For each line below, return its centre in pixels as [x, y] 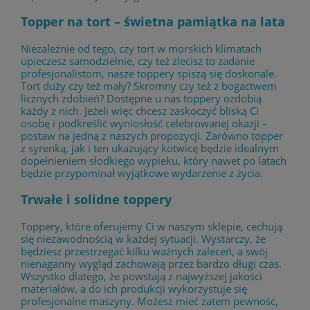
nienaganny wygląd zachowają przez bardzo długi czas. [151, 263]
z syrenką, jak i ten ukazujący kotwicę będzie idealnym [150, 148]
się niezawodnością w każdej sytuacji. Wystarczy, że [143, 238]
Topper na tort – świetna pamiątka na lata [153, 22]
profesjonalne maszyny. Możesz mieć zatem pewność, [149, 301]
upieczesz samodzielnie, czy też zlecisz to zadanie [138, 61]
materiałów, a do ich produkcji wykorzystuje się [134, 288]
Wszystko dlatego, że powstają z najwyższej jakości [142, 276]
